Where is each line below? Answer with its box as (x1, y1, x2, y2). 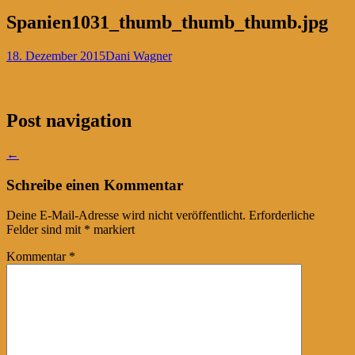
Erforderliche (249, 208, 315, 223)
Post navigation (6, 110, 132, 131)
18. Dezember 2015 (6, 49, 105, 63)
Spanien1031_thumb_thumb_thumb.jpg (6, 12, 328, 33)
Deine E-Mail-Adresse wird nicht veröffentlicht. (6, 208, 246, 223)
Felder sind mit (6, 223, 84, 237)
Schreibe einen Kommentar (6, 176, 183, 193)
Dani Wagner (105, 49, 172, 63)
